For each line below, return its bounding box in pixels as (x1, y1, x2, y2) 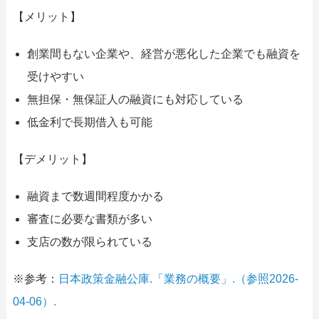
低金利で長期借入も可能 (26, 116, 152, 129)
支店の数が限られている (26, 236, 152, 249)
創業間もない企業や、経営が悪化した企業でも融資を (26, 48, 300, 61)
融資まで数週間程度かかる (26, 190, 164, 203)
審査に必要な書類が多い (26, 213, 152, 226)
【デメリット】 (12, 153, 93, 166)
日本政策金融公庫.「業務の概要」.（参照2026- (58, 273, 298, 286)
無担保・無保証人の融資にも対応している (26, 93, 244, 106)
